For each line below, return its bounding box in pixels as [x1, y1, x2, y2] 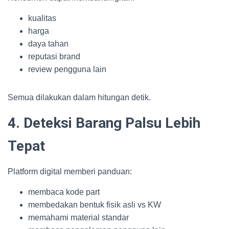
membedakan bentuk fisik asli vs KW [28, 200, 161, 209]
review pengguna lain [28, 65, 106, 74]
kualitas [28, 14, 56, 22]
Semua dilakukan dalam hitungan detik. [8, 93, 151, 102]
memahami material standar [28, 213, 129, 222]
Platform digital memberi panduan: [8, 167, 132, 176]
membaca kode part [28, 188, 100, 196]
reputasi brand [28, 52, 80, 61]
